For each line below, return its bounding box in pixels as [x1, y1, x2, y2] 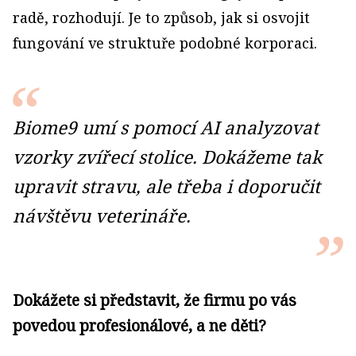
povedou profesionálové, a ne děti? [13, 315, 266, 336]
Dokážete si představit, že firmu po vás [13, 289, 296, 311]
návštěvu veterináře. [13, 203, 191, 228]
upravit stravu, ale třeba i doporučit [13, 174, 320, 199]
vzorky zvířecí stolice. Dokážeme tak [13, 145, 322, 169]
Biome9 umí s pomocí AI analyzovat [13, 115, 319, 140]
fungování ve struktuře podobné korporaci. [13, 33, 317, 52]
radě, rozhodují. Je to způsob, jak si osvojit [13, 8, 310, 27]
